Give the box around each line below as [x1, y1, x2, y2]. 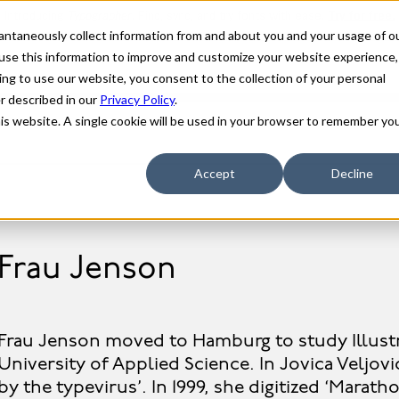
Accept [194, 166, 235, 182]
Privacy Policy [100, 92, 175, 107]
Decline [330, 166, 373, 182]
